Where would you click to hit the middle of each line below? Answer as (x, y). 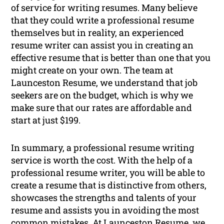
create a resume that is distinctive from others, (109, 185)
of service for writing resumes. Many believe (104, 8)
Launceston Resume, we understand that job (104, 83)
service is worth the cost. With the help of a (102, 160)
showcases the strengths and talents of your (104, 198)
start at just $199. (46, 120)
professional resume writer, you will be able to (108, 173)
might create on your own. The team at (92, 70)
